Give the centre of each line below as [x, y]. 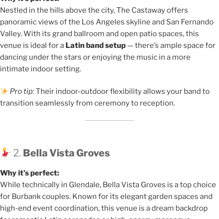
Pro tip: [22, 92]
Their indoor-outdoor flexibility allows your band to [122, 92]
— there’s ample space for [171, 45]
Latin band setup [96, 45]
